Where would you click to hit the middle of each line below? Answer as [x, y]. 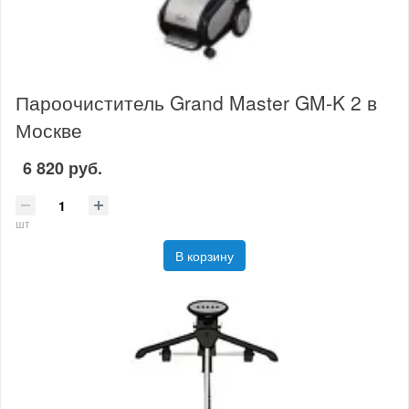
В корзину [204, 255]
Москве [49, 130]
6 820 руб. [63, 168]
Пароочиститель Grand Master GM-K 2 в [196, 103]
